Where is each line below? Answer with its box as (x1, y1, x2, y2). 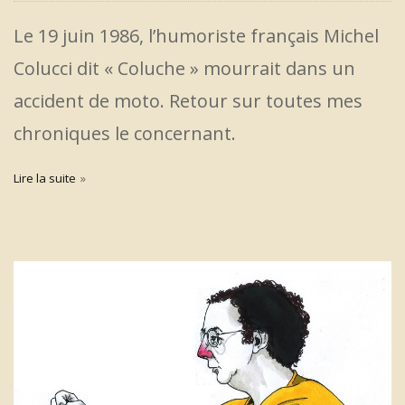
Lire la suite (14, 169, 76, 186)
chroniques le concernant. (14, 120, 236, 146)
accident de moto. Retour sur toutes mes (14, 88, 363, 113)
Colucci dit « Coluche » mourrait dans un (14, 55, 355, 80)
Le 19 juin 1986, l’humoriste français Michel (14, 23, 379, 48)
